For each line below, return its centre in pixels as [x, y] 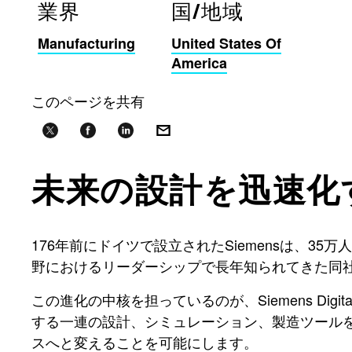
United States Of [226, 44]
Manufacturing [86, 44]
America [199, 63]
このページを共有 [88, 101]
